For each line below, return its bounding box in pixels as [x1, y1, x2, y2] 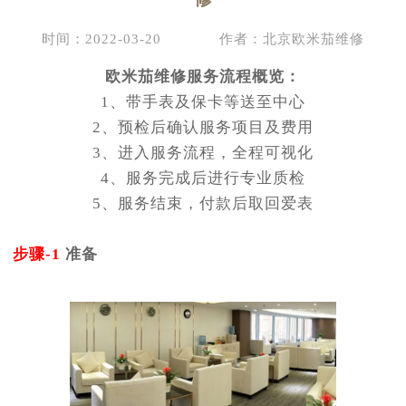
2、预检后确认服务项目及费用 [92, 118, 314, 136]
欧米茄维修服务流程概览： [105, 67, 301, 85]
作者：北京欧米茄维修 [219, 31, 364, 46]
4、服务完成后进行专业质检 [101, 169, 305, 187]
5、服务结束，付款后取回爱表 [92, 194, 314, 212]
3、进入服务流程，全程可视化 [92, 143, 314, 161]
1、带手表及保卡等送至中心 [101, 92, 305, 111]
